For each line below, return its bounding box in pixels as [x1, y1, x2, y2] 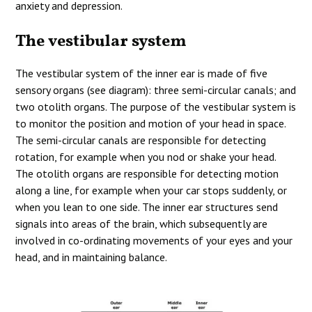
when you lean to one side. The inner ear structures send [15, 200, 279, 214]
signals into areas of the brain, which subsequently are [15, 217, 268, 231]
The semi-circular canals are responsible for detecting [15, 133, 267, 147]
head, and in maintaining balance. [15, 250, 168, 264]
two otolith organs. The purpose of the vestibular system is [15, 100, 297, 114]
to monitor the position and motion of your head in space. [15, 116, 286, 130]
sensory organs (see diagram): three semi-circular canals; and [15, 83, 297, 97]
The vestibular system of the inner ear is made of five [15, 66, 268, 80]
